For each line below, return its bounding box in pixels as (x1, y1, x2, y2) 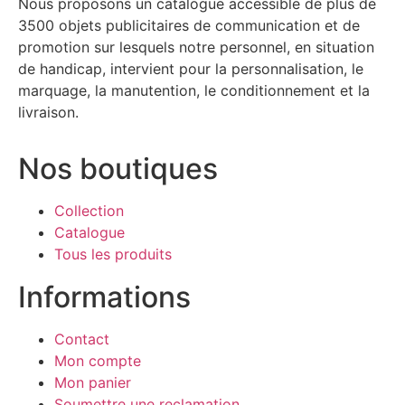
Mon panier (54, 372, 131, 391)
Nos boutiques (18, 150, 218, 186)
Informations (18, 278, 191, 315)
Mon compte (54, 351, 141, 370)
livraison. (18, 103, 79, 122)
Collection (54, 201, 124, 220)
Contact (54, 329, 109, 348)
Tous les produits (54, 244, 172, 263)
